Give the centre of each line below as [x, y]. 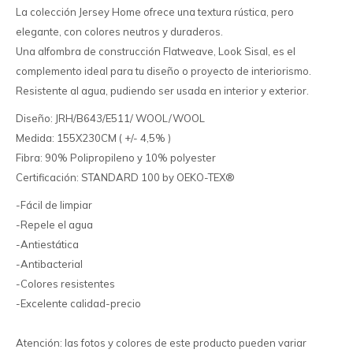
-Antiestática [47, 244]
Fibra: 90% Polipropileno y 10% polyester [116, 158]
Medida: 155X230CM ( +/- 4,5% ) [93, 138]
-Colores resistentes [65, 284]
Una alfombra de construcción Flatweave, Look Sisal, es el [156, 51]
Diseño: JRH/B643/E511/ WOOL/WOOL [110, 118]
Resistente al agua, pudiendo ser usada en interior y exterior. [162, 91]
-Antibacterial [49, 264]
